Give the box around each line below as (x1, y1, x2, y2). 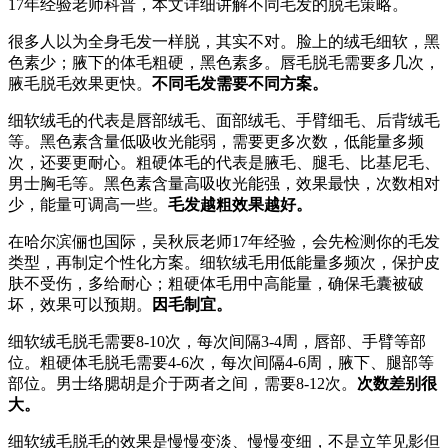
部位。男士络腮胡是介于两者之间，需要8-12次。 (8, 374, 357, 392)
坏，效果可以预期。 (8, 295, 152, 313)
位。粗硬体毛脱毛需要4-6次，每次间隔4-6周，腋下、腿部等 (8, 353, 434, 371)
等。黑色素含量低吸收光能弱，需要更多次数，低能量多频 (8, 132, 424, 150)
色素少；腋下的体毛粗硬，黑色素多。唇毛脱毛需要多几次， (8, 53, 440, 71)
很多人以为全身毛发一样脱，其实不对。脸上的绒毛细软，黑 (8, 32, 440, 50)
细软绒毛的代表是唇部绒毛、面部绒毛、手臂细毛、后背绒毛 (8, 111, 440, 129)
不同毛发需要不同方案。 (152, 74, 328, 92)
